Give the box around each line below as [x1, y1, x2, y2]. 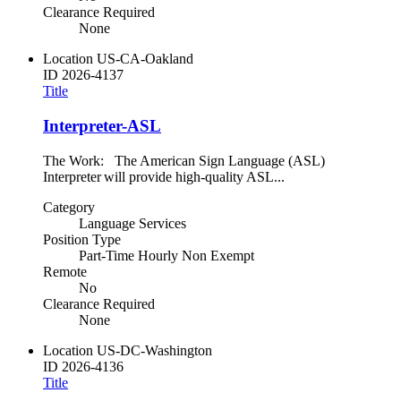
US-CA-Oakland [97, 51, 193, 67]
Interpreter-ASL [43, 115, 161, 135]
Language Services [79, 215, 186, 231]
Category [43, 199, 95, 215]
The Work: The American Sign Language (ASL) [43, 152, 325, 168]
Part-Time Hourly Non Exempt [79, 247, 254, 263]
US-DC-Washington [97, 342, 212, 358]
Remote [43, 263, 87, 279]
